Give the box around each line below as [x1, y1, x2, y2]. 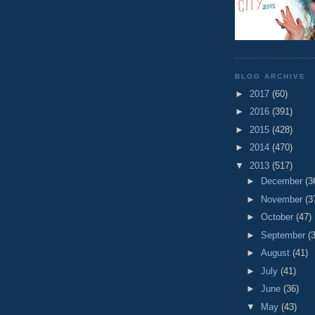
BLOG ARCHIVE [235, 72, 307, 81]
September [260, 229, 308, 240]
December [260, 176, 305, 187]
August [260, 247, 292, 259]
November [260, 193, 305, 205]
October [260, 212, 296, 223]
